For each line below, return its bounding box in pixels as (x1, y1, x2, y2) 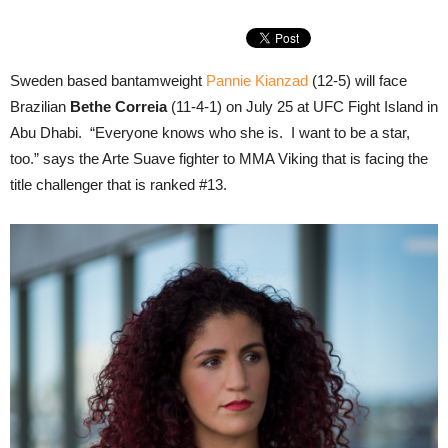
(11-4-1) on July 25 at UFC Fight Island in (171, 98, 438, 115)
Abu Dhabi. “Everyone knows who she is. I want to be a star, (10, 124, 410, 141)
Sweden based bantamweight (10, 72, 206, 89)
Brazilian (10, 98, 70, 115)
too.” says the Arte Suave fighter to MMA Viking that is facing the (10, 150, 428, 167)
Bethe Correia (70, 98, 171, 115)
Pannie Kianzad (206, 72, 308, 89)
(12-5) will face (308, 72, 407, 89)
